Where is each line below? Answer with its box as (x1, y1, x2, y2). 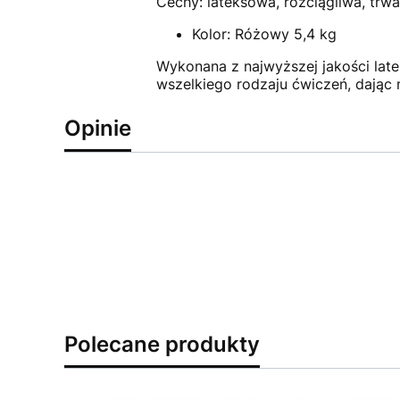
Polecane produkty (64, 331, 260, 358)
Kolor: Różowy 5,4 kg (191, 25, 337, 44)
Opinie (64, 115, 131, 142)
